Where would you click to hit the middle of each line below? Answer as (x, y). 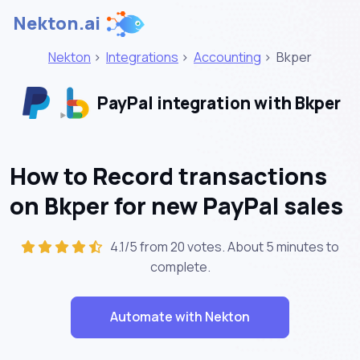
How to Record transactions (168, 176)
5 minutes (295, 246)
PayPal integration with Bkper (217, 103)
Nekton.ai (57, 23)
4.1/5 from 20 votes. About (186, 246)
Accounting (227, 57)
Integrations (142, 57)
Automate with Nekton (180, 317)
